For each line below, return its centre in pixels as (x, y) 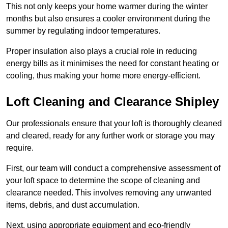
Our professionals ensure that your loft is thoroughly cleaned (114, 124)
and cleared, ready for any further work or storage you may (110, 136)
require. (20, 148)
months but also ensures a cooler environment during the (108, 19)
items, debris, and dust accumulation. (73, 205)
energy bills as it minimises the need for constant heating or (112, 64)
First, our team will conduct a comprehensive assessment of (113, 168)
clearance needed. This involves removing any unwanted (109, 193)
